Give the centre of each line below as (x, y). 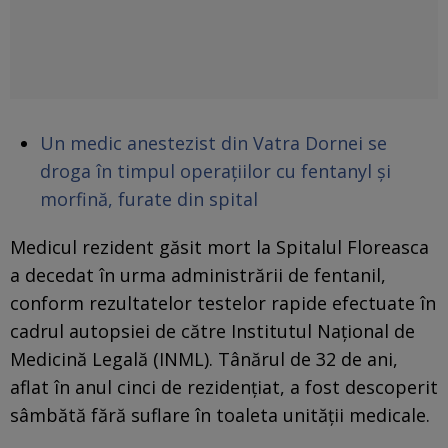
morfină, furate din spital (149, 198)
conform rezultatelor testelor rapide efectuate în (223, 302)
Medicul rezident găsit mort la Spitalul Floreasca (219, 246)
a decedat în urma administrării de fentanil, (198, 274)
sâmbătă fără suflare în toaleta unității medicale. (220, 414)
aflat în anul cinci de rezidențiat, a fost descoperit (224, 386)
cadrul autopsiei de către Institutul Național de (212, 330)
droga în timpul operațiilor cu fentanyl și (215, 170)
